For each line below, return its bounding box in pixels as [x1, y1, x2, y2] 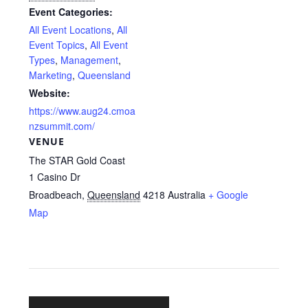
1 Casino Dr [29, 169, 81, 184]
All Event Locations [29, 22, 112, 36]
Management [60, 52, 119, 67]
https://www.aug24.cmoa [29, 103, 136, 118]
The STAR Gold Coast [29, 153, 126, 167]
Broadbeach [29, 187, 82, 201]
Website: [29, 85, 71, 100]
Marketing [29, 67, 73, 82]
